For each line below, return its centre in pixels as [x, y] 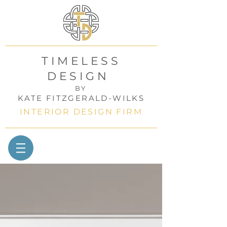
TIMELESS [81, 61]
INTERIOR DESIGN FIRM [81, 112]
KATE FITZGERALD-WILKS [81, 98]
